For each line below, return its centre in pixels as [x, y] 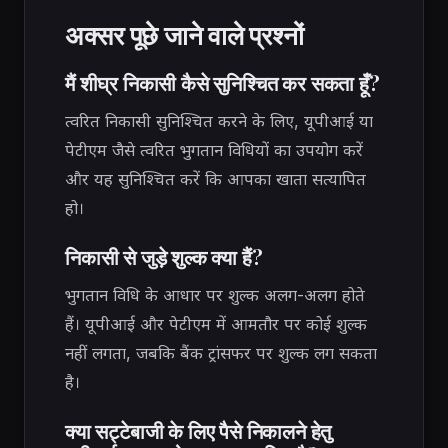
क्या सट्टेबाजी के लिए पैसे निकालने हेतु [198, 431]
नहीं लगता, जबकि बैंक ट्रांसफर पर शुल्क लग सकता [221, 353]
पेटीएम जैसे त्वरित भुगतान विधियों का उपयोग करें [214, 150]
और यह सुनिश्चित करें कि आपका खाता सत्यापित [215, 179]
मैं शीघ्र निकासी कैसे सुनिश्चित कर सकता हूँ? [222, 83]
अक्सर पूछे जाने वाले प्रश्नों [184, 34]
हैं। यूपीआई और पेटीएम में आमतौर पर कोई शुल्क [216, 324]
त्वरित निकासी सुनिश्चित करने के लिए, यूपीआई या [219, 121]
